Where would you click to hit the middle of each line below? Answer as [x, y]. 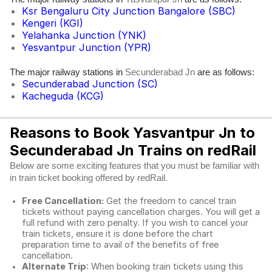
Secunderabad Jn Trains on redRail [133, 150]
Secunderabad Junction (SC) [90, 84]
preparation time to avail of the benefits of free [120, 245]
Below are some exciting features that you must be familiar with [134, 166]
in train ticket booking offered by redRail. [90, 178]
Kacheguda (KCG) [63, 96]
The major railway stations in [67, 72]
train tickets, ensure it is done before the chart [117, 234]
